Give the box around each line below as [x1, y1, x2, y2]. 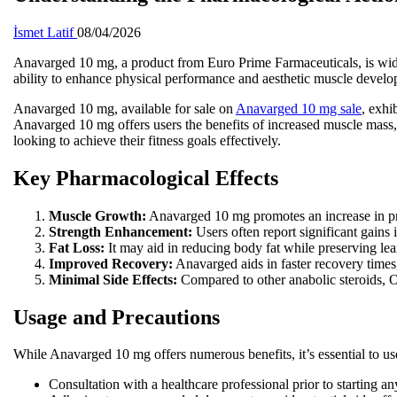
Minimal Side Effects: [49, 271, 177, 287]
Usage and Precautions [13, 305, 220, 329]
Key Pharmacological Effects [13, 166, 278, 190]
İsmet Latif [13, 24, 77, 40]
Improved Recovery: [49, 255, 173, 271]
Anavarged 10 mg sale [236, 100, 362, 116]
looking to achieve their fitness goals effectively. [13, 132, 281, 148]
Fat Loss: [49, 239, 105, 255]
